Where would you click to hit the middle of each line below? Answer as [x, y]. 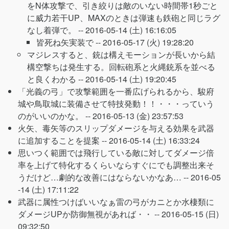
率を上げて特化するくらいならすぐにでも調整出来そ [116, 165]
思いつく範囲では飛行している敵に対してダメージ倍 [116, 153]
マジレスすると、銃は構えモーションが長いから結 [121, 54]
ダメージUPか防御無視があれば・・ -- [90, 214]
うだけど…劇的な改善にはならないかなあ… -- [104, 177]
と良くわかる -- [56, 79]
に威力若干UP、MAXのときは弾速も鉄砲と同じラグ [124, 18]
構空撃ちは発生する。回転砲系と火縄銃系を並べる [121, 67]
